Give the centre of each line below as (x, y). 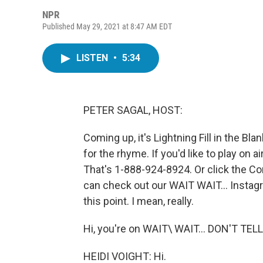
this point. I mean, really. (139, 201)
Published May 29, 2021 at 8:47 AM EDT (107, 26)
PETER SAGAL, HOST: (133, 110)
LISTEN (93, 58)
